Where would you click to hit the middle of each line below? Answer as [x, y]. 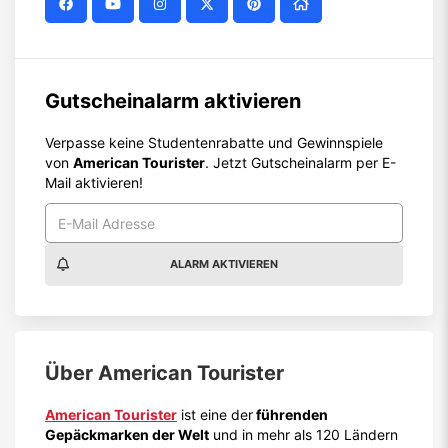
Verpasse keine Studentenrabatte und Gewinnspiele [214, 142]
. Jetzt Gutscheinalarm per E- [300, 162]
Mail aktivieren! [94, 182]
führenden [290, 414]
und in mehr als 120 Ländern [303, 434]
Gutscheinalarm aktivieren [173, 101]
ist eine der [215, 414]
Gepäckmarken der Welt [127, 434]
